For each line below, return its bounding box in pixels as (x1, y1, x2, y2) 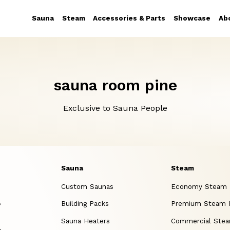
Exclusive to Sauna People (63, 103, 167, 113)
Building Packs (61, 200, 109, 208)
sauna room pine (53, 76, 177, 94)
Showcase (173, 14, 210, 23)
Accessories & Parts (93, 14, 166, 23)
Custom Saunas (61, 182, 114, 190)
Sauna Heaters (61, 217, 110, 225)
